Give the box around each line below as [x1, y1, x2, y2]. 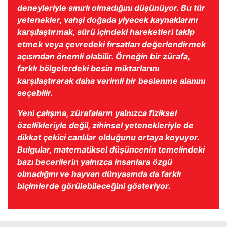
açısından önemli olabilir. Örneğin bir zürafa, [17, 51, 190, 61]
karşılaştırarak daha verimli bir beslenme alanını [17, 75, 205, 86]
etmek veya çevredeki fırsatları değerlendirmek [17, 39, 206, 49]
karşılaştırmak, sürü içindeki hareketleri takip [17, 26, 195, 37]
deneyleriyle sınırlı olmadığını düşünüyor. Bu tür [17, 2, 205, 13]
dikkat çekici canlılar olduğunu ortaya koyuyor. [17, 132, 199, 142]
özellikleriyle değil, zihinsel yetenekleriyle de [17, 120, 194, 130]
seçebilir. [17, 87, 53, 98]
